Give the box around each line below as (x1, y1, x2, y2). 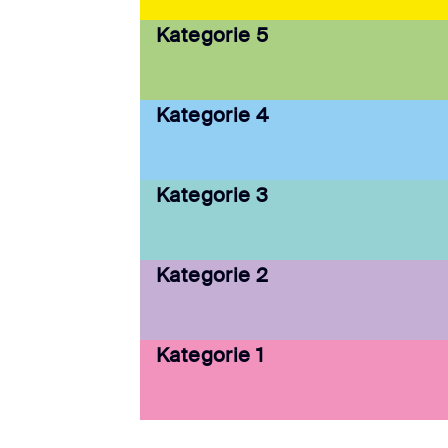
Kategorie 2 (156, 262, 269, 289)
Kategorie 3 (156, 182, 269, 209)
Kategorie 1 (156, 342, 264, 369)
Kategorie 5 (156, 22, 269, 49)
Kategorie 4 (156, 102, 269, 129)
